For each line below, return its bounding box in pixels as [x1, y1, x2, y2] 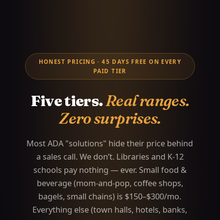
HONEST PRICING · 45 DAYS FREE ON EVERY [38, 58, 182, 66]
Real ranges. [105, 90, 190, 110]
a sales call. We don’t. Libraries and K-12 [36, 151, 184, 162]
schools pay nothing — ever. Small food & [33, 164, 187, 175]
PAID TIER [93, 67, 127, 75]
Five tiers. [30, 90, 106, 110]
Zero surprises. [59, 108, 161, 128]
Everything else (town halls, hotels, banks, [32, 204, 188, 215]
